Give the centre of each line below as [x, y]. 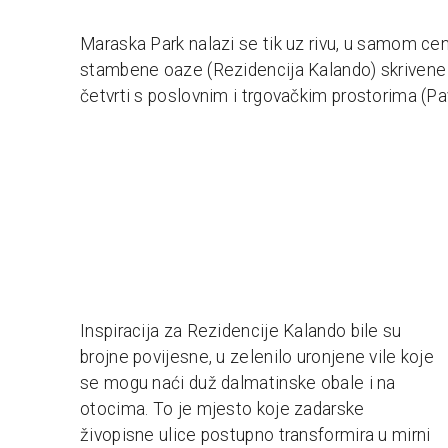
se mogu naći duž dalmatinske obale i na [238, 382]
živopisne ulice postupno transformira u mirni [255, 434]
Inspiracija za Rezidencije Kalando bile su [241, 330]
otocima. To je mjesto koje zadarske [222, 408]
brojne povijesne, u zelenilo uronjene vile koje [257, 356]
